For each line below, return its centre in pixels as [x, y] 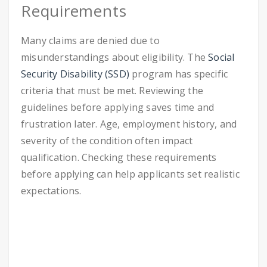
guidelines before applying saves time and [118, 107]
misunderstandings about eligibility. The [115, 57]
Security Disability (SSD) [75, 74]
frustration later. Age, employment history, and [129, 124]
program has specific [179, 74]
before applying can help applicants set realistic [130, 174]
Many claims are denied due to [90, 41]
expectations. [52, 191]
